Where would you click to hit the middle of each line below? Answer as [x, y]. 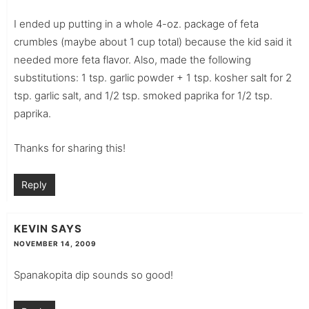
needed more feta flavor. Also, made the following [132, 59]
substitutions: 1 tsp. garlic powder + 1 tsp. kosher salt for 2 [152, 77]
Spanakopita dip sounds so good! [93, 275]
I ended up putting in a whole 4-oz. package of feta [136, 23]
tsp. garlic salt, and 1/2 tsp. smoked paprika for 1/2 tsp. [143, 95]
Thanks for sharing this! [69, 148]
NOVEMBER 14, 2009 [55, 243]
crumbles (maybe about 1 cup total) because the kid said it [152, 41]
